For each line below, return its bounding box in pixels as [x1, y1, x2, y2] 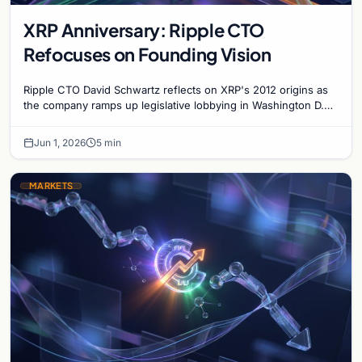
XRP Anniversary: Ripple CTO [23, 18, 265, 41]
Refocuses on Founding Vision [23, 42, 271, 65]
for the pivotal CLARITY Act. [23, 113, 162, 127]
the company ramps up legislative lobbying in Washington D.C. [23, 98, 335, 112]
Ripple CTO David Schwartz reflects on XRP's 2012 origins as [23, 82, 328, 96]
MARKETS [29, 179, 74, 191]
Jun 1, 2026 [34, 136, 86, 149]
